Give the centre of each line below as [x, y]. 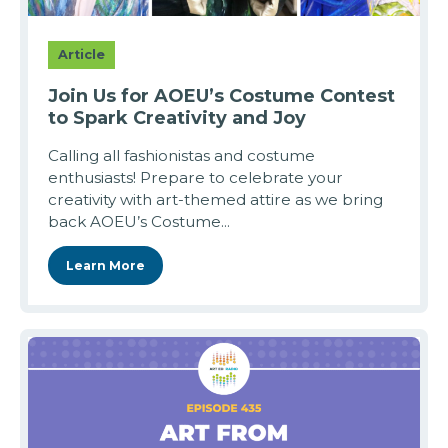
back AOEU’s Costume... [139, 222]
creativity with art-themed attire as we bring [215, 200]
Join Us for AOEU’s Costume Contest [221, 96]
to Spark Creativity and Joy [177, 118]
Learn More [105, 266]
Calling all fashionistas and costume [181, 156]
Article [81, 55]
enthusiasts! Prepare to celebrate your [195, 178]
